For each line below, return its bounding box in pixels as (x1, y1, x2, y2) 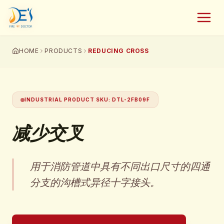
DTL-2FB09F (112, 96, 150, 102)
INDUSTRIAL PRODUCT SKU (24, 96, 108, 102)
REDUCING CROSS (88, 47, 149, 54)
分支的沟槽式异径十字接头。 (30, 176, 160, 188)
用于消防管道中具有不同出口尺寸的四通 (30, 160, 210, 172)
